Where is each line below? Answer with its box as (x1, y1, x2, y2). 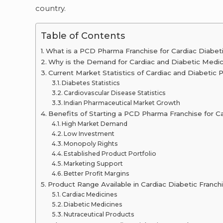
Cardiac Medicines (62, 191, 118, 198)
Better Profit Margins (64, 170, 130, 177)
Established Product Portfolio (64, 150, 157, 157)
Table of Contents (41, 30, 125, 42)
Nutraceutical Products (64, 211, 135, 218)
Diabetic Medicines (64, 201, 123, 208)
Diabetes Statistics (62, 79, 120, 87)
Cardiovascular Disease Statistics (64, 89, 166, 97)
